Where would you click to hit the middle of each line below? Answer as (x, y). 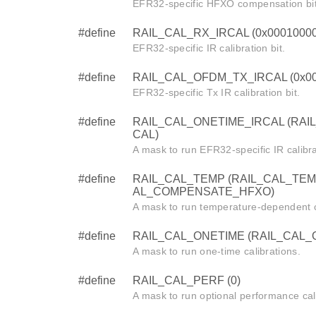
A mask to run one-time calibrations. (217, 251)
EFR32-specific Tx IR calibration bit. (217, 92)
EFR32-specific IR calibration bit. (209, 48)
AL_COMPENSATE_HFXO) (203, 191)
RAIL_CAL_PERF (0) (187, 280)
